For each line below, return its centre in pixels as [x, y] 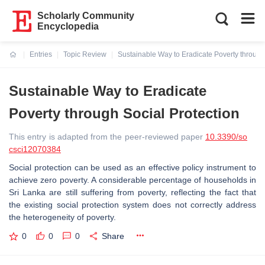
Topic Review [85, 54]
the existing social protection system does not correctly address [132, 205]
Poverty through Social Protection [124, 113]
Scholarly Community [86, 16]
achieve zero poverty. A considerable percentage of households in [132, 180]
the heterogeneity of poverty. [64, 217]
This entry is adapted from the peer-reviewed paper [107, 137]
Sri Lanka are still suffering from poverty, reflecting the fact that [132, 192]
